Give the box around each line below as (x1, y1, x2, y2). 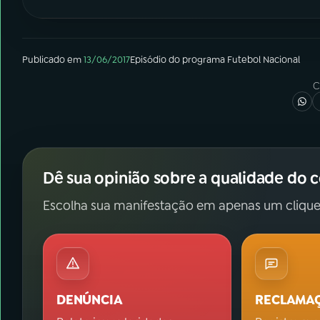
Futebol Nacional (227, 54, 300, 66)
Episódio (130, 54, 166, 66)
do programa (166, 54, 227, 66)
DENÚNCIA (56, 291, 123, 309)
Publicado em (22, 54, 81, 66)
